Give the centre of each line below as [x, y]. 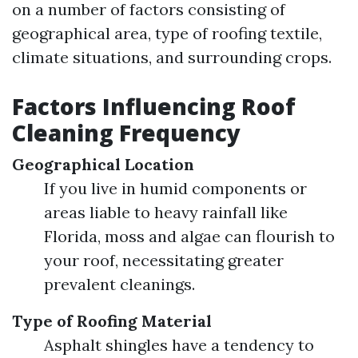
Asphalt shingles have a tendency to [179, 345]
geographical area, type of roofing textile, [167, 33]
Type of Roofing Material [112, 321]
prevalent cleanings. [119, 284]
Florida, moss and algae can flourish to [189, 236]
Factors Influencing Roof [154, 106]
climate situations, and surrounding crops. [172, 57]
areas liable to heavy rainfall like [166, 212]
